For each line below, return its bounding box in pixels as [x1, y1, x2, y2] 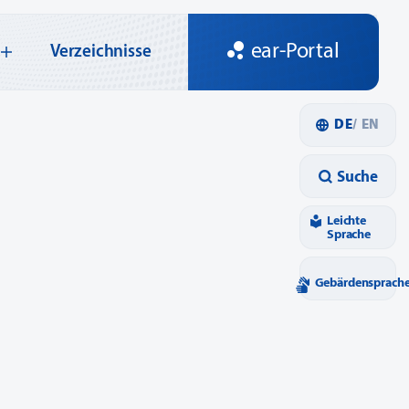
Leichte [327, 214, 367, 228]
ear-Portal [250, 41, 340, 63]
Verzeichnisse [50, 43, 152, 61]
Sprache [327, 227, 372, 242]
